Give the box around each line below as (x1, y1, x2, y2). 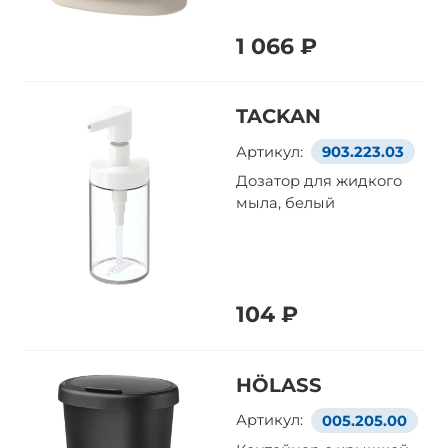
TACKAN (236, 103, 322, 128)
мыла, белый (236, 193, 336, 212)
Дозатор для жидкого (236, 171, 403, 190)
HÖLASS (236, 372, 323, 397)
